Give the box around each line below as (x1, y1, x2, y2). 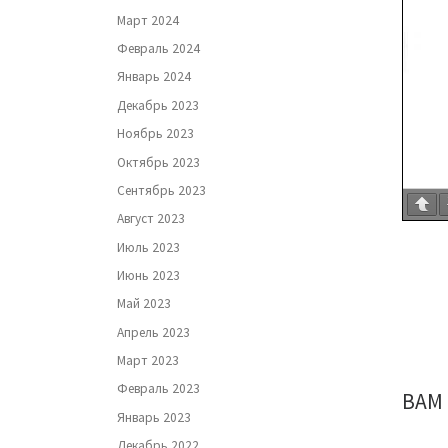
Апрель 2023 (117, 323, 190, 341)
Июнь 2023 (117, 266, 180, 284)
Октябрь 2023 (117, 153, 200, 171)
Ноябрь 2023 (117, 125, 194, 143)
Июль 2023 (117, 238, 180, 256)
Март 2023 (117, 352, 179, 370)
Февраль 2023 (117, 380, 200, 398)
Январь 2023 (117, 408, 191, 426)
